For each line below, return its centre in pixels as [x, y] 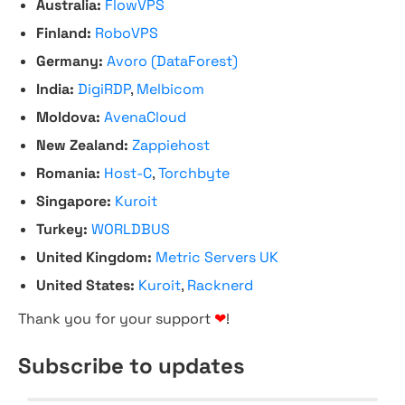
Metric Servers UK [217, 257]
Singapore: [74, 201]
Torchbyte [194, 173]
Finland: [64, 33]
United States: [85, 285]
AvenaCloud [145, 117]
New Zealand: [82, 145]
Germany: [70, 61]
